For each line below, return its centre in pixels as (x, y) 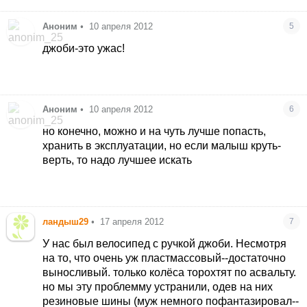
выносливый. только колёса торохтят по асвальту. (170, 272)
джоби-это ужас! (84, 48)
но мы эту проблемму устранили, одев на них (158, 286)
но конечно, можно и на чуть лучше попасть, (155, 132)
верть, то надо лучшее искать (118, 160)
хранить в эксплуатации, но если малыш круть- (162, 146)
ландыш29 (66, 221)
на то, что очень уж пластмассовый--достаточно (164, 258)
